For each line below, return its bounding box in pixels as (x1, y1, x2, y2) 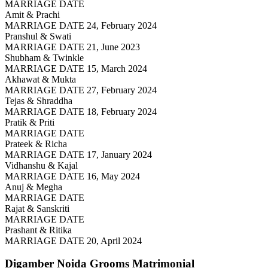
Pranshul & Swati (5, 31, 71, 41)
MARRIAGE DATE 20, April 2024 (5, 235, 142, 246)
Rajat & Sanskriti (5, 203, 69, 214)
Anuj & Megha (5, 181, 62, 192)
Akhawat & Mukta (5, 74, 76, 84)
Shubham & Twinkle (5, 52, 84, 63)
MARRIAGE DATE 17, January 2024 (5, 149, 152, 160)
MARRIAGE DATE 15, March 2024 (5, 63, 147, 74)
